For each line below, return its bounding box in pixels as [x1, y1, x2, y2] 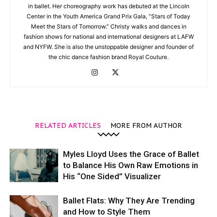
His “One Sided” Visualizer [63, 171, 161, 181]
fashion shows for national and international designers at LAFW [23, 32, 194, 40]
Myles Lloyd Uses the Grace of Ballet [63, 149, 199, 159]
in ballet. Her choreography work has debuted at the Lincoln [28, 2, 189, 10]
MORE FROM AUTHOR [110, 121, 182, 130]
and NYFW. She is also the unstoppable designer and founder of [23, 43, 194, 50]
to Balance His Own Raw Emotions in [63, 160, 198, 170]
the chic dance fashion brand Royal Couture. [48, 53, 169, 61]
